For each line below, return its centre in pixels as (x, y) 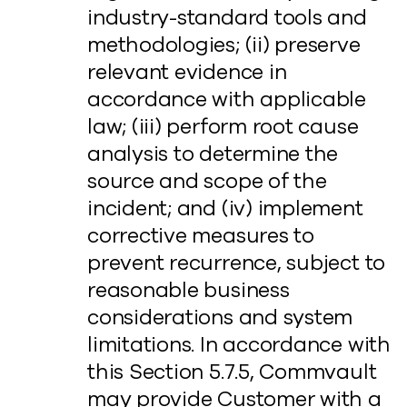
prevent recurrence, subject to (237, 263)
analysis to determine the (213, 154)
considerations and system (220, 318)
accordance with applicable (227, 99)
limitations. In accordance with (239, 345)
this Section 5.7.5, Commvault (232, 372)
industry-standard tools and (227, 18)
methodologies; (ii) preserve (224, 45)
